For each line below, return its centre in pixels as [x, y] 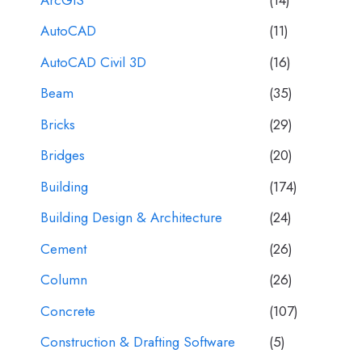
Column [64, 280]
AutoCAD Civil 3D [93, 62]
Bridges [63, 155]
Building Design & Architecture [131, 217]
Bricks [58, 124]
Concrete [68, 311]
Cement [63, 248]
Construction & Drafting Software [138, 342]
